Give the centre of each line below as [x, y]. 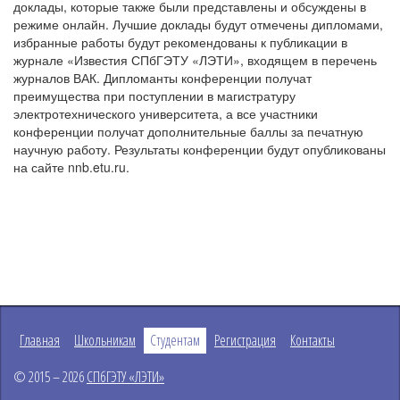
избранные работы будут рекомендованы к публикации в [180, 42]
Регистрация [245, 341]
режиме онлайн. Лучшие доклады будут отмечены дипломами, [198, 25]
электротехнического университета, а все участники [166, 114]
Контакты [312, 341]
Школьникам [105, 341]
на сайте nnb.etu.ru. [71, 167]
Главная [40, 341]
